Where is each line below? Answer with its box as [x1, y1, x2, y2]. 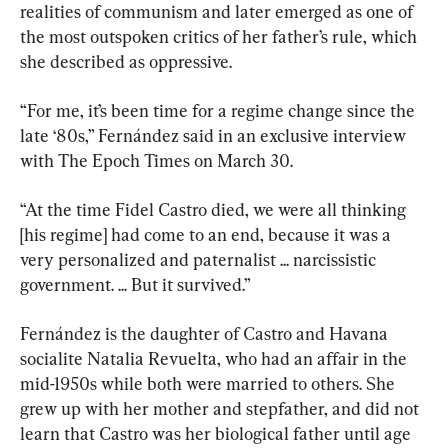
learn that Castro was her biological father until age [20, 423, 415, 445]
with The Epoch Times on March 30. [20, 150, 293, 172]
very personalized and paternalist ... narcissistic [20, 249, 380, 271]
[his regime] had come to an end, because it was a [20, 224, 395, 246]
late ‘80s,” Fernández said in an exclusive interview [20, 125, 410, 147]
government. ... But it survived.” [20, 274, 251, 296]
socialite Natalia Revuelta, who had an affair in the [20, 348, 411, 370]
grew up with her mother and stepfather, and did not [20, 398, 423, 420]
